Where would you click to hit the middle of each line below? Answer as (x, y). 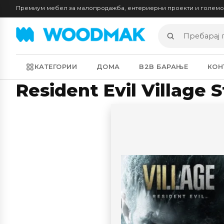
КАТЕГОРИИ (56, 67)
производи (182, 52)
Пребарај (177, 41)
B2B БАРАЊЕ (164, 67)
